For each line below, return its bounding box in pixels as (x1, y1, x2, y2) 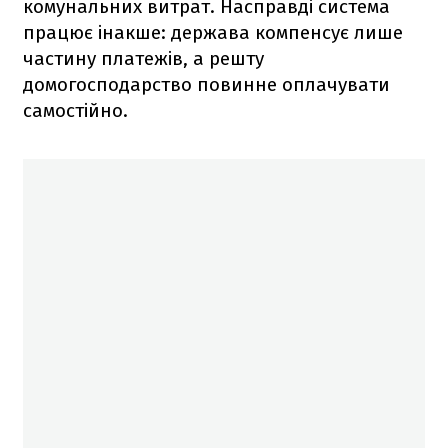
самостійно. (23, 98, 128, 122)
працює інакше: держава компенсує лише (23, 20, 403, 44)
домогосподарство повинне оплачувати (23, 72, 390, 96)
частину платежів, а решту (23, 46, 264, 70)
